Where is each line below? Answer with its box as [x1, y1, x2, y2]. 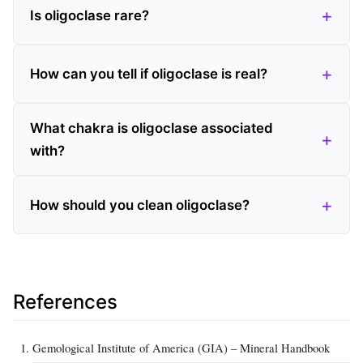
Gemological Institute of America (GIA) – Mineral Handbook [32, 340, 330, 357]
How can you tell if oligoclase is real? [30, 66, 267, 83]
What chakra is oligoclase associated [30, 120, 273, 137]
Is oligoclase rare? [30, 7, 149, 24]
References [13, 290, 117, 314]
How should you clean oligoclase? [30, 197, 250, 214]
